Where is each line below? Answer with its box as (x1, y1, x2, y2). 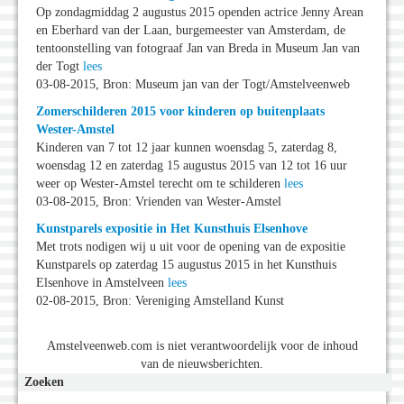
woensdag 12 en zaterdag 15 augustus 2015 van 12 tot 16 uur (36, 159, 347, 173)
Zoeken (24, 375, 64, 390)
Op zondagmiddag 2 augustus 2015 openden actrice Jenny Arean (36, 5, 363, 20)
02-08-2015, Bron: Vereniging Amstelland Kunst (36, 294, 284, 308)
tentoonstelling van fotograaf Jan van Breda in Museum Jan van (36, 41, 360, 56)
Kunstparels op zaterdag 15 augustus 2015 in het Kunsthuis (36, 258, 336, 272)
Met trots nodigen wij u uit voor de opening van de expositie (36, 240, 345, 254)
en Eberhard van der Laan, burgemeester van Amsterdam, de (36, 23, 345, 38)
